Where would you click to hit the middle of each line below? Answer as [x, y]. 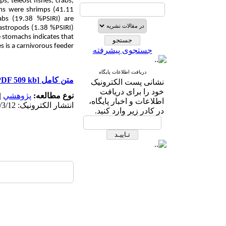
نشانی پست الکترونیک [127, 82]
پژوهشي [17, 96]
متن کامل [56, 80]
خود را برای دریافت [132, 92]
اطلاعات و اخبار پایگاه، [126, 101]
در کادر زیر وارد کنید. [129, 111]
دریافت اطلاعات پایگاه [122, 72]
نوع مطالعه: [52, 96]
